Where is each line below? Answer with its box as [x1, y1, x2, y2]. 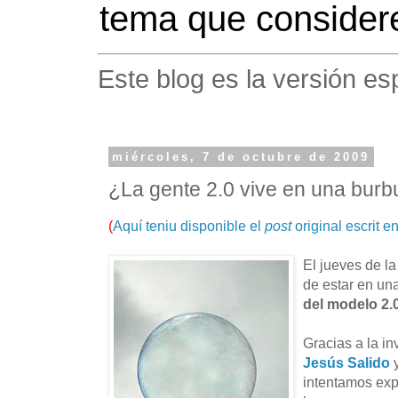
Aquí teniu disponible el [113, 217, 265, 234]
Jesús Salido [303, 354, 390, 370]
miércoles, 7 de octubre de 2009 [112, 150, 370, 163]
